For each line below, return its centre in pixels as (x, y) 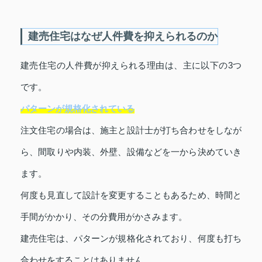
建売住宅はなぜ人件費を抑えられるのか (123, 36)
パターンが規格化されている (77, 108)
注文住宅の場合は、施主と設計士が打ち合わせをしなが (131, 130)
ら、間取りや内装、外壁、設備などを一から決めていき (131, 151)
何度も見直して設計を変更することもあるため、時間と (131, 195)
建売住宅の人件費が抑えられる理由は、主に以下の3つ (131, 65)
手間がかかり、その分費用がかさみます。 (104, 216)
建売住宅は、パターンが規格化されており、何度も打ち (131, 238)
